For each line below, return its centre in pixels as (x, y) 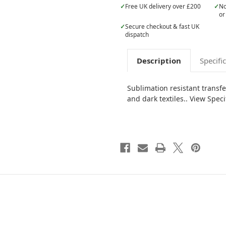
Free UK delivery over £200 (163, 6)
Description (159, 60)
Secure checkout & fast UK (162, 26)
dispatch (137, 34)
